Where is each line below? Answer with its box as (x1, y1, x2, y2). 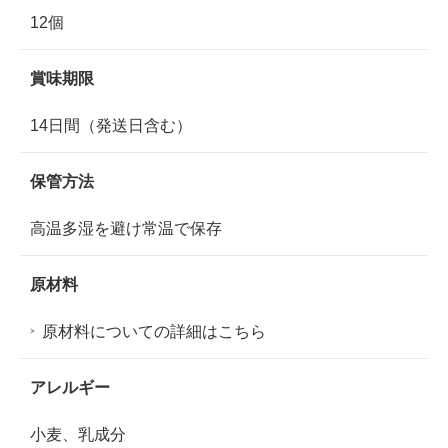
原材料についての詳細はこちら (42, 322, 266, 340)
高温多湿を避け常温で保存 (30, 219, 222, 237)
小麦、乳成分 (30, 425, 126, 443)
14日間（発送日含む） (30, 116, 192, 134)
